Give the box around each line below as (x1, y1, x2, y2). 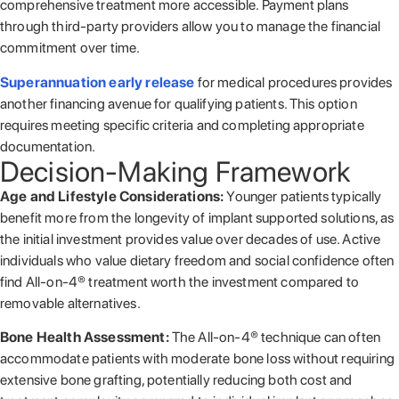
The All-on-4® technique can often (171, 329, 381, 346)
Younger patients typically (226, 187, 382, 205)
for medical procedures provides (194, 73, 393, 91)
